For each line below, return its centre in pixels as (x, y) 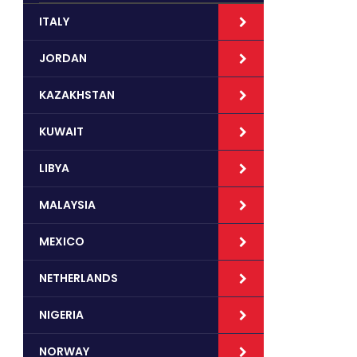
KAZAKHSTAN (77, 95)
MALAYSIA (67, 205)
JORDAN (63, 58)
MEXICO (62, 241)
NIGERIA (61, 315)
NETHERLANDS (78, 278)
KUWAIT (61, 131)
